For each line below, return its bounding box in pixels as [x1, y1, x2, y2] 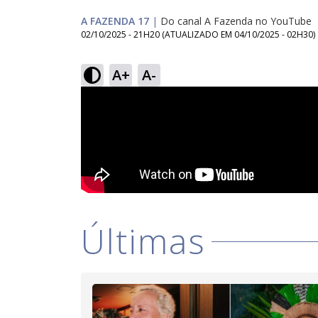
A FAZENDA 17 [81, 14, 149, 28]
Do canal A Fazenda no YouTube [160, 14, 312, 28]
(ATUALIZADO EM [162, 28, 234, 40]
